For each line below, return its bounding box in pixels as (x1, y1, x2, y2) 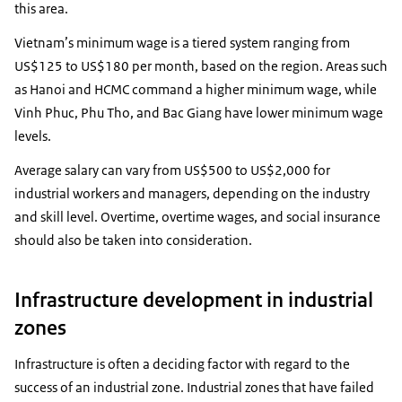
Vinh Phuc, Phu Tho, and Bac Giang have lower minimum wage (14, 103, 383, 121)
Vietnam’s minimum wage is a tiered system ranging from (14, 33, 350, 51)
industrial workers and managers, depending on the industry (14, 184, 370, 202)
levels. (14, 127, 51, 144)
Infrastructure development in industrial (14, 285, 373, 313)
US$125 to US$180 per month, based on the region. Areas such (14, 57, 388, 74)
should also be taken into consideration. (14, 231, 252, 249)
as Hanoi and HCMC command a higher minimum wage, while (14, 80, 377, 98)
